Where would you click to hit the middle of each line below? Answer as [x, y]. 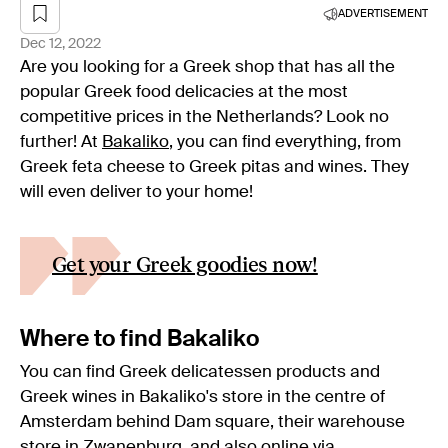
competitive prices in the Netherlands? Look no [204, 117]
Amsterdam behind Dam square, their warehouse [212, 422]
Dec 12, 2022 [60, 43]
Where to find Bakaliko [139, 339]
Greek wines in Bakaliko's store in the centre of [202, 397]
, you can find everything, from [285, 142]
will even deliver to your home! [136, 192]
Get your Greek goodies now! [185, 265]
